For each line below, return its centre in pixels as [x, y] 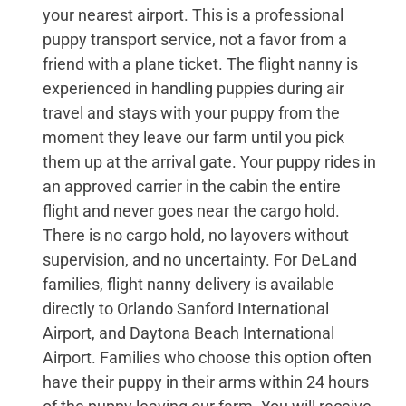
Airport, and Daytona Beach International [188, 333]
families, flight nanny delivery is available [188, 284]
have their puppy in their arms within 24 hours [205, 382]
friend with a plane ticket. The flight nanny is [200, 63]
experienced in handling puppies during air [193, 88]
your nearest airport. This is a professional [193, 14]
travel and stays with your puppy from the [191, 112]
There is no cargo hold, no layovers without [195, 235]
